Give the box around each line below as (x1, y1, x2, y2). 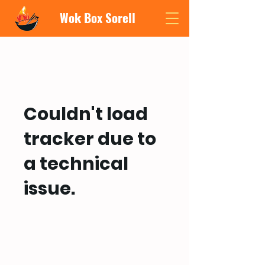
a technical (24, 151, 128, 176)
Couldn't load (24, 101, 148, 127)
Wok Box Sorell (60, 8, 135, 27)
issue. (24, 176, 75, 201)
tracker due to (24, 126, 156, 151)
